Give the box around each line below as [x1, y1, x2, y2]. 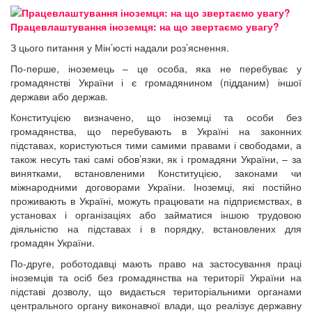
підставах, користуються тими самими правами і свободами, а [10, 137, 302, 152]
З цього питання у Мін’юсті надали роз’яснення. [10, 40, 229, 54]
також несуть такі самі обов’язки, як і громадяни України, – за [10, 151, 302, 166]
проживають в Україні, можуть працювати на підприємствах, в [10, 193, 302, 208]
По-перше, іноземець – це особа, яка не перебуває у [10, 61, 302, 75]
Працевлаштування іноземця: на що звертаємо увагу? [10, 19, 279, 33]
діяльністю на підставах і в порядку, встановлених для [10, 221, 302, 235]
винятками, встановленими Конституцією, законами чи [10, 165, 302, 180]
